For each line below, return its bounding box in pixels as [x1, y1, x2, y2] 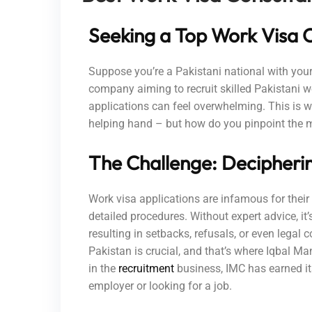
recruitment [118, 261, 174, 275]
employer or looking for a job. [88, 279, 232, 292]
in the [88, 261, 118, 275]
